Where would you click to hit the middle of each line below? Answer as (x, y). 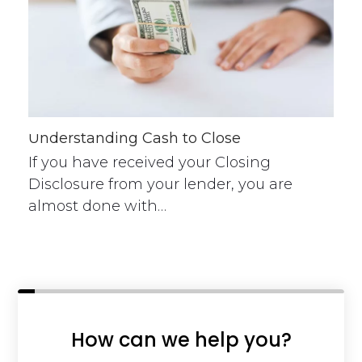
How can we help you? (181, 340)
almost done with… (97, 206)
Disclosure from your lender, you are (160, 185)
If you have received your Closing (149, 163)
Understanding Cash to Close (134, 139)
